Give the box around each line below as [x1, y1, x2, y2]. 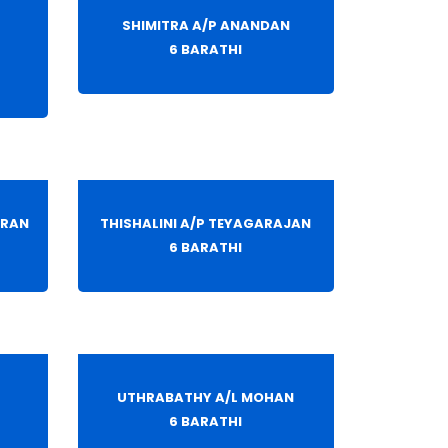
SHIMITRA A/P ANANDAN [121, 16, 290, 36]
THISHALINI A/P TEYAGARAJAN [100, 214, 312, 234]
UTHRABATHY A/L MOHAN [117, 388, 295, 408]
